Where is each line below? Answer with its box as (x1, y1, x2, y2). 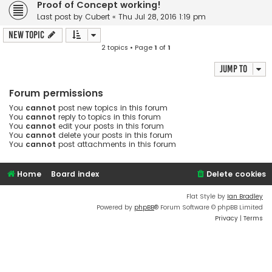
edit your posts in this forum (56, 121, 164, 132)
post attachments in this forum (56, 139, 176, 150)
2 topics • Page (101, 42, 154, 53)
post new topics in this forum (56, 103, 168, 114)
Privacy (215, 214, 238, 223)
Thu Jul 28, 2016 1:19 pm (118, 12, 206, 22)
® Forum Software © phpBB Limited (154, 203, 263, 212)
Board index (51, 169, 100, 180)
